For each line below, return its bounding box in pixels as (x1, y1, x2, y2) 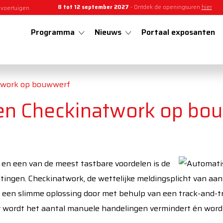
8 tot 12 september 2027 (57, 3, 129, 11)
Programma (31, 26, 75, 39)
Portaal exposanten (141, 26, 215, 39)
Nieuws (95, 26, 121, 39)
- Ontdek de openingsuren (128, 3, 202, 11)
